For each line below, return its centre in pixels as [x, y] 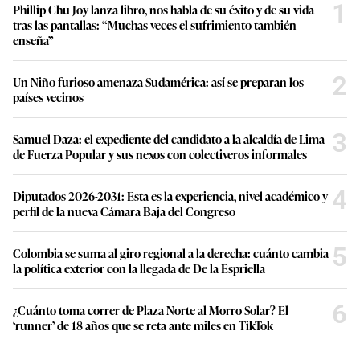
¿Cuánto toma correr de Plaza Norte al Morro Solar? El [151, 310]
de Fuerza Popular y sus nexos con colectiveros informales [160, 154]
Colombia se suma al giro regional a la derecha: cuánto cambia [171, 253]
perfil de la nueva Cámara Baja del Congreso [124, 211]
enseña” [33, 40]
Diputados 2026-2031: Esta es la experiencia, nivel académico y [170, 196]
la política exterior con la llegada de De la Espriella [139, 268]
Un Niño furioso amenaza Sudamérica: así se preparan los [158, 82]
